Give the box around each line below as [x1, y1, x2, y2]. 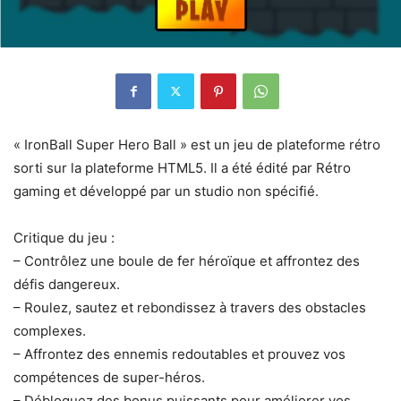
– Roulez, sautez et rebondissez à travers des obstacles [13, 298, 366, 316]
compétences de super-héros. [13, 368, 205, 386]
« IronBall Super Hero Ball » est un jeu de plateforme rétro [13, 135, 380, 153]
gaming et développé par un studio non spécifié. [13, 182, 319, 200]
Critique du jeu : [13, 228, 115, 246]
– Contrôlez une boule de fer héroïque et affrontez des [13, 252, 360, 269]
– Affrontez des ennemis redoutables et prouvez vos [13, 345, 346, 363]
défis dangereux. [13, 275, 120, 293]
